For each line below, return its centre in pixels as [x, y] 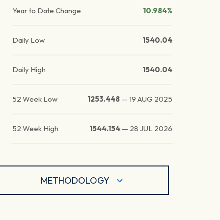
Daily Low [29, 40]
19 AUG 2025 [151, 99]
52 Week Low [35, 99]
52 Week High [36, 129]
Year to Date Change [47, 11]
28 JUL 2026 [151, 129]
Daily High [29, 70]
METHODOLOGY [75, 180]
